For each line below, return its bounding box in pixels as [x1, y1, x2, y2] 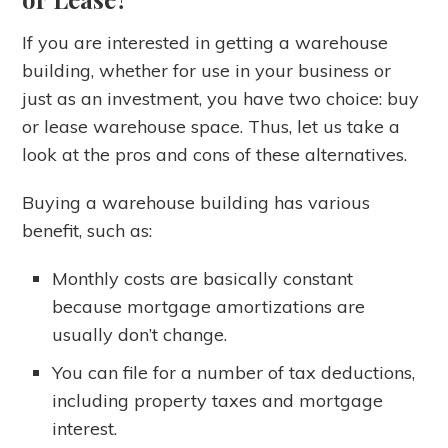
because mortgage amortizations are [52, 295, 366, 318]
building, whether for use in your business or [22, 59, 392, 82]
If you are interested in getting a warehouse [22, 31, 389, 54]
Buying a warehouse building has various [22, 191, 371, 214]
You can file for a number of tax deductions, [52, 361, 416, 384]
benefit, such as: [22, 219, 153, 242]
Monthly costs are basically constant [52, 267, 354, 290]
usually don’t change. [52, 323, 228, 346]
